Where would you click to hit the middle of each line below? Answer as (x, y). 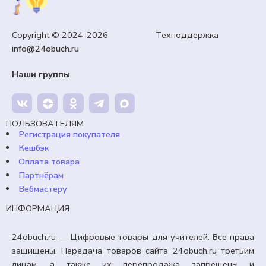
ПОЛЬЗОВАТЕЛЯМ (45, 124)
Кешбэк (33, 148)
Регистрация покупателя (69, 134)
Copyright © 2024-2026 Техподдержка (115, 35)
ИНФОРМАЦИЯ (38, 209)
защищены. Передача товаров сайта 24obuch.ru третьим (133, 251)
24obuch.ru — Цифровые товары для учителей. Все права (133, 237)
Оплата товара (49, 162)
